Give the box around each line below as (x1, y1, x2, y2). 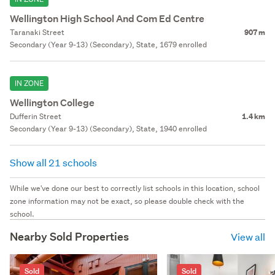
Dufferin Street (10, 111, 61, 122)
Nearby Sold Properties (10, 230, 129, 244)
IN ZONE (15, 78, 44, 89)
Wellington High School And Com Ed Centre (10, 12, 204, 26)
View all (231, 230, 265, 244)
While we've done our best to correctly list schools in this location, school (10, 183, 260, 194)
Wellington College (10, 96, 95, 110)
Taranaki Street (10, 27, 64, 38)
